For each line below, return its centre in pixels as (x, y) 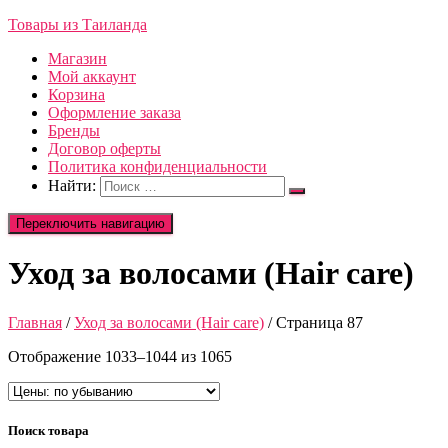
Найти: (72, 185)
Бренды (74, 130)
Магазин (77, 58)
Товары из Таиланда (77, 24)
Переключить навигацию (90, 223)
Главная (35, 322)
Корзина (76, 94)
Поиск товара (48, 431)
